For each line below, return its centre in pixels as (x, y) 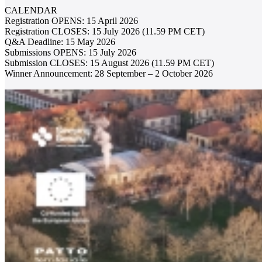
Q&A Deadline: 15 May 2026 (60, 42)
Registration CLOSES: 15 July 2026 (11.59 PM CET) (105, 31)
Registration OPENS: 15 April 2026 (71, 20)
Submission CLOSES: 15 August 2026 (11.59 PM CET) (109, 63)
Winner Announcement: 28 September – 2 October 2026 (109, 73)
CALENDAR (32, 10)
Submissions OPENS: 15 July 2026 (70, 52)
